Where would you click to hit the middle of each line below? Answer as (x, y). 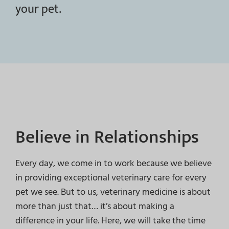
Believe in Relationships (107, 138)
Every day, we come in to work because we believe (113, 163)
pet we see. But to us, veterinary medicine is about (113, 192)
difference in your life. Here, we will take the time (110, 220)
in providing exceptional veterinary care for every (111, 177)
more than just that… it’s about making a (95, 206)
